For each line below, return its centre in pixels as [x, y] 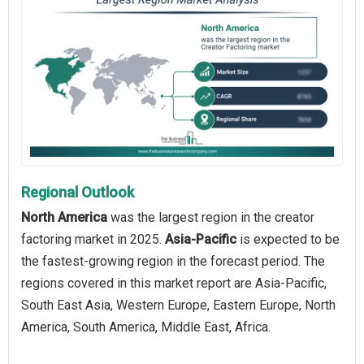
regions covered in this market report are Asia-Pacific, [174, 283]
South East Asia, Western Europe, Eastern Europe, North [178, 305]
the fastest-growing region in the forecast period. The [173, 261]
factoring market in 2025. [93, 239]
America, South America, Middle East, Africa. [146, 327]
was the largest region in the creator [211, 217]
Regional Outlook [78, 192]
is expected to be [288, 239]
